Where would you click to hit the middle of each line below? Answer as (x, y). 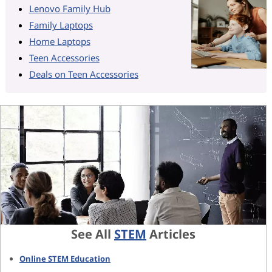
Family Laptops (61, 25)
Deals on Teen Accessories (83, 74)
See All (93, 234)
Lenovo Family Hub (70, 8)
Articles (171, 234)
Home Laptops (59, 41)
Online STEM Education (65, 259)
